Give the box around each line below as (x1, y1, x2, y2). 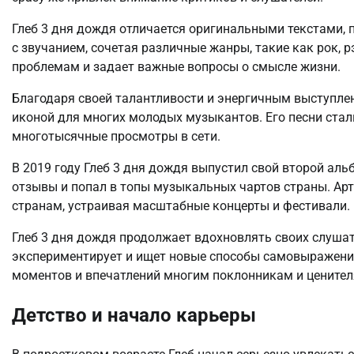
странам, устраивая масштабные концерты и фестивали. (12, 198, 350, 214)
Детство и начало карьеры (12, 304, 256, 327)
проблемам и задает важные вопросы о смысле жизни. (12, 59, 341, 75)
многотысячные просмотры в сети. (12, 129, 220, 145)
